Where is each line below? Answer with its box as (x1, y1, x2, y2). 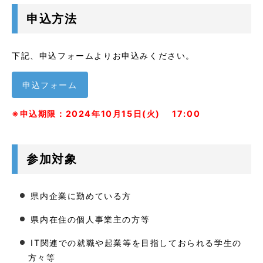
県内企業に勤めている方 (31, 191, 131, 201)
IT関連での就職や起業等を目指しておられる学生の (31, 238, 242, 248)
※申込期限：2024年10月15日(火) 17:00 (12, 109, 201, 119)
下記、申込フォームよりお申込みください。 (12, 50, 195, 61)
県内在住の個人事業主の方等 (31, 214, 150, 224)
